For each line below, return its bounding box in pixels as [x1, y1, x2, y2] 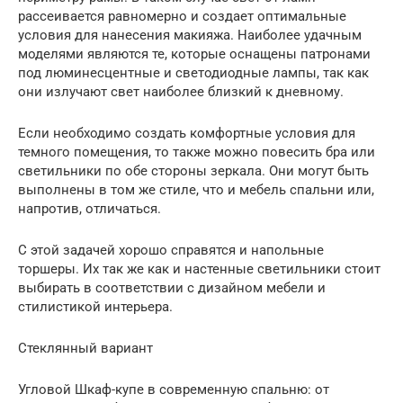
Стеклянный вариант [18, 339, 153, 356]
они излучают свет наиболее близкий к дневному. [18, 83, 344, 100]
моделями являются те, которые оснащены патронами [18, 45, 371, 62]
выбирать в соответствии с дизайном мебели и [18, 279, 326, 296]
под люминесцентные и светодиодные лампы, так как [18, 64, 369, 81]
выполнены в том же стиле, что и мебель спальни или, [18, 181, 374, 198]
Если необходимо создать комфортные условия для [18, 124, 355, 141]
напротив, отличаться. [18, 200, 161, 217]
